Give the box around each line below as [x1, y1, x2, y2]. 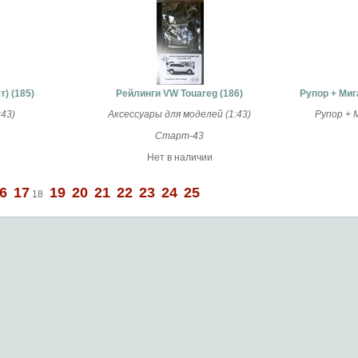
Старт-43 [155, 130, 204, 141]
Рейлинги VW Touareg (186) [116, 88, 243, 99]
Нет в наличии [146, 152, 213, 163]
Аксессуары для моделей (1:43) [108, 109, 251, 120]
